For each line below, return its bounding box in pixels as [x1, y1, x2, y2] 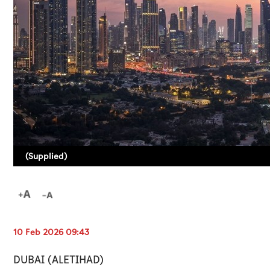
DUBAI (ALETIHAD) [13, 252, 104, 269]
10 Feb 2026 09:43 [13, 226, 89, 239]
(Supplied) [25, 150, 67, 163]
